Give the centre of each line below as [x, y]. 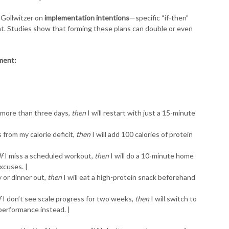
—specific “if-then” [159, 17]
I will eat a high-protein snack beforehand [129, 177]
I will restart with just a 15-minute [141, 112]
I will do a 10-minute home [151, 155]
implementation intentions [87, 17]
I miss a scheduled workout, [49, 155]
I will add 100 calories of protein [142, 134]
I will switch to [173, 198]
